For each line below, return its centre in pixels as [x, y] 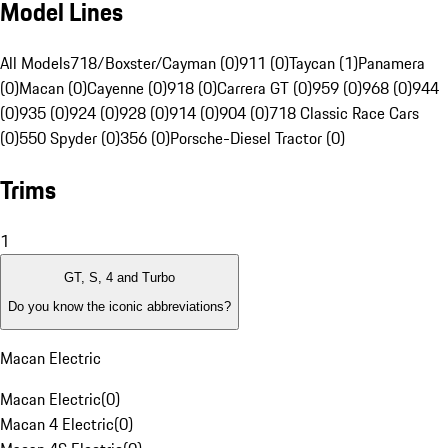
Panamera [391, 63]
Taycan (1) [323, 63]
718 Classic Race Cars [344, 113]
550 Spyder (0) [69, 138]
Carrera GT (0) [264, 88]
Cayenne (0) [127, 88]
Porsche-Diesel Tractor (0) [257, 138]
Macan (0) [53, 88]
